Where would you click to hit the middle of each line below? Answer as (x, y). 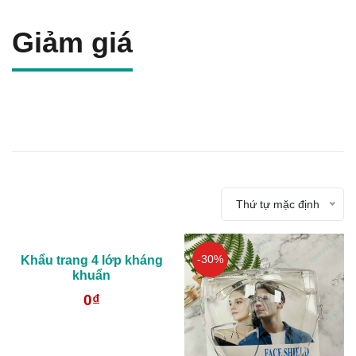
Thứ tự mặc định (278, 204)
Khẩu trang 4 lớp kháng (91, 260)
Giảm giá (72, 42)
